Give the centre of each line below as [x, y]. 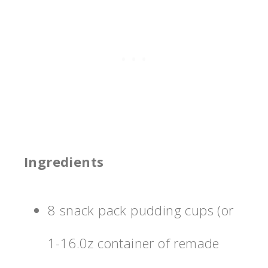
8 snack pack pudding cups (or [141, 210]
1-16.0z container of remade [134, 243]
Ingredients [64, 162]
